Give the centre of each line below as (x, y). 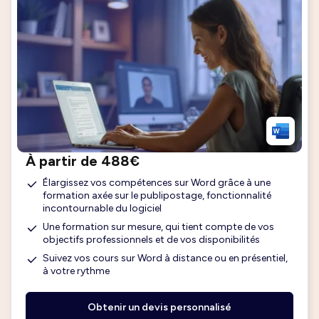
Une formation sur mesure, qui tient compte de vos (158, 226)
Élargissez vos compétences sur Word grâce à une (157, 182)
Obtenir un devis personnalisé (159, 308)
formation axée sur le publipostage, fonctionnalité (157, 195)
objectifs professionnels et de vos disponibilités (151, 239)
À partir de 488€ (83, 161)
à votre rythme (76, 271)
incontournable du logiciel (102, 208)
